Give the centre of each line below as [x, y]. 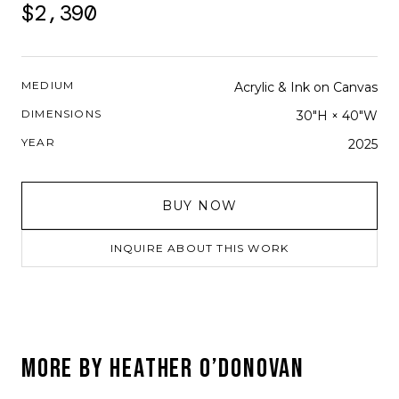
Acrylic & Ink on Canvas [306, 87]
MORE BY [66, 369]
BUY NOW [199, 206]
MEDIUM [48, 85]
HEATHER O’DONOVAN [208, 369]
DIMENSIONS [61, 114]
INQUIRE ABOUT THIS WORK [199, 248]
